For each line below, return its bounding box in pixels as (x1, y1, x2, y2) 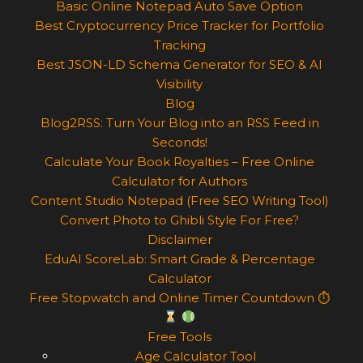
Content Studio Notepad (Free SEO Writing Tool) (30, 192, 329, 208)
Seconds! (152, 134, 207, 150)
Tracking (153, 36, 206, 53)
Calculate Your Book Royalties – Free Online (45, 153, 314, 169)
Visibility (156, 75, 203, 92)
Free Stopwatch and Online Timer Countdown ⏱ (29, 289, 330, 305)
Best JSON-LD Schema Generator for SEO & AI (36, 56, 322, 72)
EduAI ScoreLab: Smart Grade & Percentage (44, 250, 315, 267)
